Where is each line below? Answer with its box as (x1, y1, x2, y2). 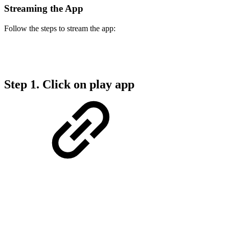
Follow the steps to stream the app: (4, 24, 116, 33)
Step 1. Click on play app (4, 78, 134, 91)
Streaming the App (4, 3, 83, 14)
